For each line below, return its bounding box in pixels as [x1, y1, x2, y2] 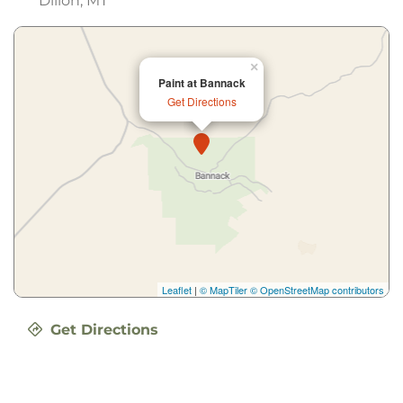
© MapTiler [200, 282, 247, 297]
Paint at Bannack [157, 74, 246, 91]
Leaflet [162, 282, 192, 297]
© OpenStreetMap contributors [250, 282, 384, 297]
